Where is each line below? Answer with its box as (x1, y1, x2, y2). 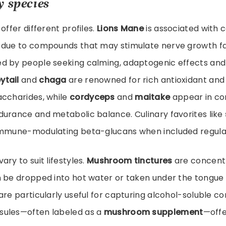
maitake (135, 91, 171, 103)
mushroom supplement (103, 206, 203, 218)
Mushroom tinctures (87, 154, 173, 166)
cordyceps (70, 91, 115, 103)
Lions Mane (97, 22, 144, 34)
